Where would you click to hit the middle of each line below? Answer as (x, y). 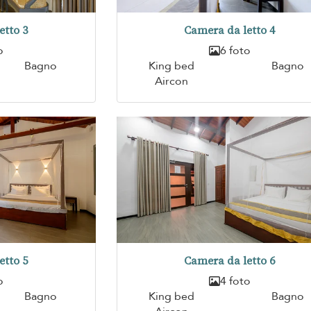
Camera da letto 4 (230, 30)
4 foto (235, 281)
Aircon (171, 81)
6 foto (235, 50)
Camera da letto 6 (230, 261)
